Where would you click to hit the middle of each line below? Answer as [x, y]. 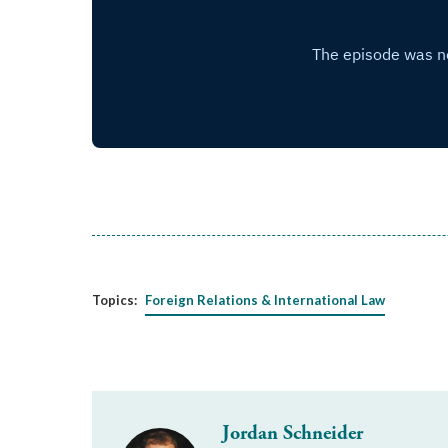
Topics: [114, 300]
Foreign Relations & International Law [265, 300]
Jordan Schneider [292, 433]
